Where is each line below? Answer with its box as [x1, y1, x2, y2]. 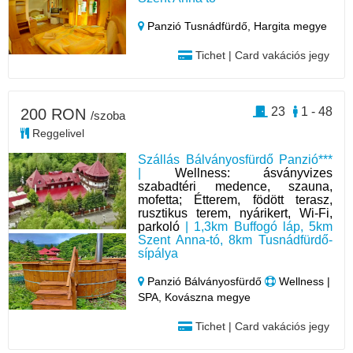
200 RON [20, 105, 91, 123]
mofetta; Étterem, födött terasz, [138, 192, 333, 206]
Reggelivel [29, 126, 84, 139]
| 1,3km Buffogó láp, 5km [180, 219, 333, 233]
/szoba [91, 108, 125, 122]
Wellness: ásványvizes [174, 165, 333, 180]
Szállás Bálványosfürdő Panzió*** [138, 152, 333, 166]
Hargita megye [254, 19, 328, 32]
